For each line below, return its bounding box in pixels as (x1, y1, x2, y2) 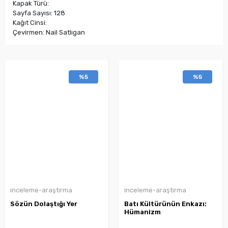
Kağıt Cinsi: (13, 18, 47, 26)
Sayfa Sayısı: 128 (13, 9, 65, 17)
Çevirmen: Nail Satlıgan (13, 28, 85, 36)
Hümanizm (124, 208, 161, 216)
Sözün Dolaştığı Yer (10, 199, 77, 208)
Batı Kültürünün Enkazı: (124, 199, 207, 208)
